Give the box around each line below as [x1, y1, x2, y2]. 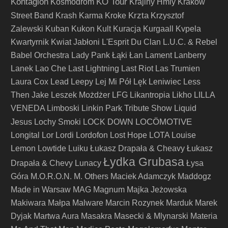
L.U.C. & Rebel [163, 38, 217, 46]
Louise [172, 131, 196, 139]
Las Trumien [155, 64, 200, 73]
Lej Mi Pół [95, 77, 131, 86]
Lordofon [76, 131, 108, 139]
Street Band [11, 11, 53, 20]
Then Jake [11, 91, 49, 99]
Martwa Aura [34, 212, 79, 220]
